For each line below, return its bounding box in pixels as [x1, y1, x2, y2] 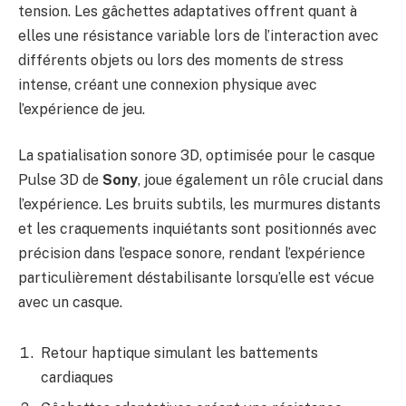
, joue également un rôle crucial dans [138, 171, 383, 189]
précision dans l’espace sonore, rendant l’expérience [18, 245, 365, 263]
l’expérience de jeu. [18, 100, 145, 118]
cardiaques [41, 368, 113, 386]
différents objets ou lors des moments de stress [18, 51, 343, 69]
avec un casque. [18, 294, 122, 312]
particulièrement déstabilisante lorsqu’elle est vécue [18, 269, 374, 287]
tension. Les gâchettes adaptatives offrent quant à [18, 2, 357, 20]
